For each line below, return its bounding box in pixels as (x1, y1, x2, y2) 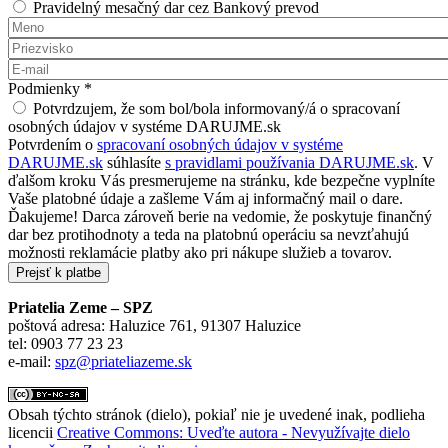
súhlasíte (103, 153, 165, 171)
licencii (8, 423, 57, 441)
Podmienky (8, 79, 84, 97)
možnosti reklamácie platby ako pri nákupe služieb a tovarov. (8, 243, 392, 261)
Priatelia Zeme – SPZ (8, 298, 153, 316)
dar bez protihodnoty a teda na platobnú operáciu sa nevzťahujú (8, 225, 409, 243)
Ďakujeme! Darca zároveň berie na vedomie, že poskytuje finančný (8, 207, 432, 225)
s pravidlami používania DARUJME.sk (165, 153, 414, 171)
